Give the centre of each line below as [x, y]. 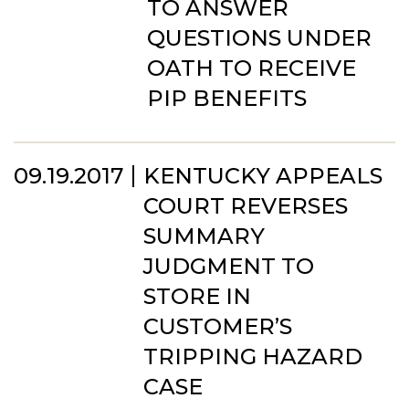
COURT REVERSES [246, 206]
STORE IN [197, 296]
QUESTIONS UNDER [259, 38]
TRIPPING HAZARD [253, 357]
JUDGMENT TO [229, 266]
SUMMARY [204, 236]
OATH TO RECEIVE [252, 68]
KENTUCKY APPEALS [263, 176]
